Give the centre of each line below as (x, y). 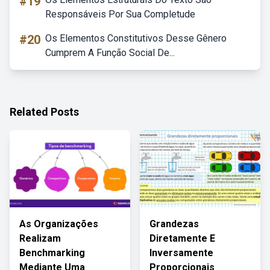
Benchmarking (52, 253)
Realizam (40, 238)
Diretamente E (182, 238)
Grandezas (174, 224)
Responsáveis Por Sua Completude (120, 14)
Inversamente (181, 253)
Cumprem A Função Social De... (110, 53)
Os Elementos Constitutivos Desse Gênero (136, 38)
